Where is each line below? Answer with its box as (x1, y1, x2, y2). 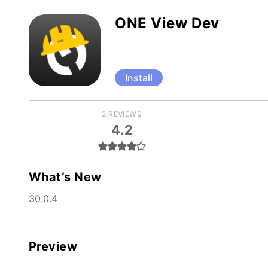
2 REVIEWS (102, 109, 142, 118)
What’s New (29, 169, 102, 184)
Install (125, 72, 153, 84)
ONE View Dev (115, 14, 220, 32)
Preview (29, 239, 78, 254)
